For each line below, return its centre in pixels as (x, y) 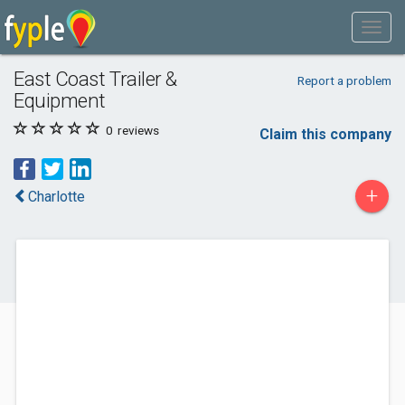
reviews (137, 130)
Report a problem (344, 80)
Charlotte (57, 197)
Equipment (60, 100)
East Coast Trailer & (96, 79)
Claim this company (325, 134)
